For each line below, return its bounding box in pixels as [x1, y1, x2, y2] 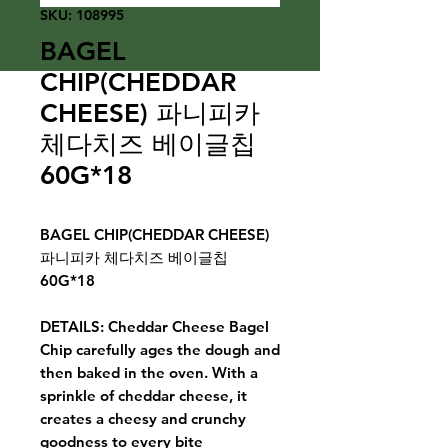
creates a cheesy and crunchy [40, 409, 246, 428]
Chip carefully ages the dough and [40, 340, 280, 359]
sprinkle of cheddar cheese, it [40, 386, 247, 405]
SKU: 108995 [40, 6, 124, 24]
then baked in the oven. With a [40, 363, 258, 382]
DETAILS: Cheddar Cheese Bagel [40, 317, 269, 336]
